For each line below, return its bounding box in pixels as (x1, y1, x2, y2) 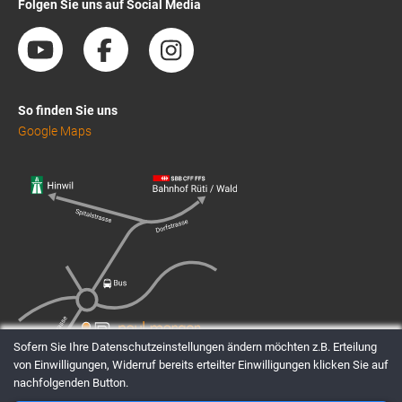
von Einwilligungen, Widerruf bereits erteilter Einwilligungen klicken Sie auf (13, 358, 389, 371)
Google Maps (18, 124, 92, 139)
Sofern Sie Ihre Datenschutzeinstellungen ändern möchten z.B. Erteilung (13, 340, 377, 354)
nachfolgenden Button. (13, 376, 128, 389)
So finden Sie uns (18, 103, 118, 118)
